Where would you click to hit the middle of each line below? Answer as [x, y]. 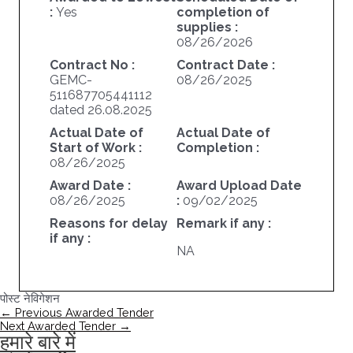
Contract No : [92, 65]
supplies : [207, 28]
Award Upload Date [239, 186]
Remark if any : [223, 224]
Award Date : [90, 186]
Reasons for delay [108, 224]
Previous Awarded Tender [83, 313]
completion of [223, 13]
